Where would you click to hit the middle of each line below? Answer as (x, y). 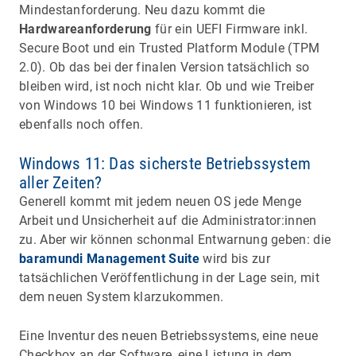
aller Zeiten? (61, 183)
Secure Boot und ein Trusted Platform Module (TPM (170, 48)
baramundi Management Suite (109, 259)
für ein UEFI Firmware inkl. (230, 29)
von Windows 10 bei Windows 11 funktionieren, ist (166, 106)
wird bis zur (234, 259)
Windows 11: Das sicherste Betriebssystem (165, 164)
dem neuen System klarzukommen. (123, 297)
